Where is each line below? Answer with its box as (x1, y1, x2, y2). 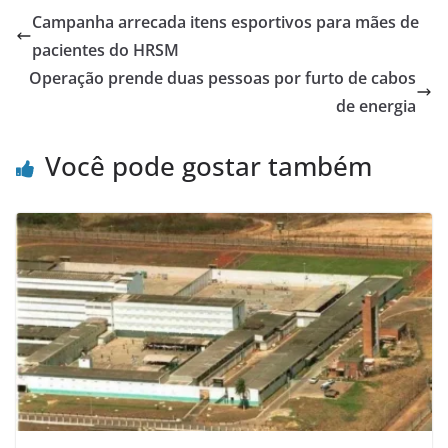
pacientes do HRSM (32, 38, 179, 61)
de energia (336, 94, 416, 117)
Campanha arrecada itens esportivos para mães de (32, 10, 419, 33)
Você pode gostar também (45, 147, 372, 184)
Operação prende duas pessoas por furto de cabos (29, 66, 416, 89)
